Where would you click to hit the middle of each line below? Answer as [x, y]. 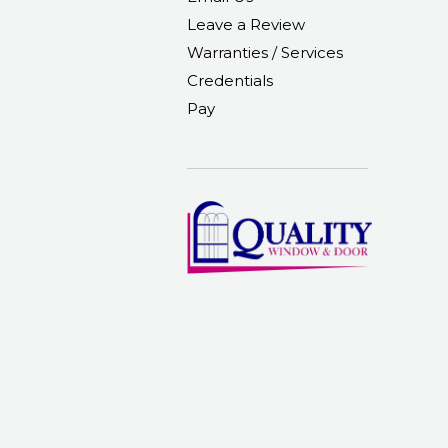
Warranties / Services [265, 52]
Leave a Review [246, 24]
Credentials [230, 80]
